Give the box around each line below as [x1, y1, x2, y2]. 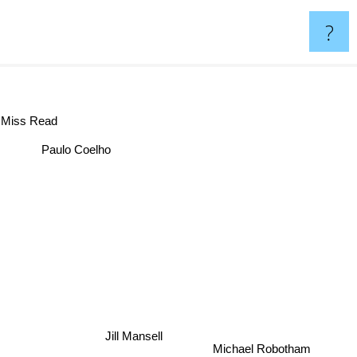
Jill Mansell [107, 330, 165, 344]
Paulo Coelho [24, 135, 94, 149]
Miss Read [10, 115, 68, 128]
